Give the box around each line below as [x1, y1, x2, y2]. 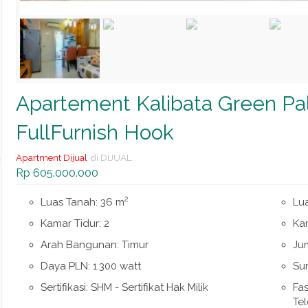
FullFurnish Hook [15, 120, 174, 144]
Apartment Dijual [15, 152, 87, 163]
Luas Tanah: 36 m [41, 196, 125, 208]
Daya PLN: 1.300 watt [41, 260, 142, 272]
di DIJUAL [89, 152, 132, 163]
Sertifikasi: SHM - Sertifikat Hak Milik [41, 281, 209, 294]
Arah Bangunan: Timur [41, 239, 149, 251]
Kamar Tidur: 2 [41, 217, 110, 230]
